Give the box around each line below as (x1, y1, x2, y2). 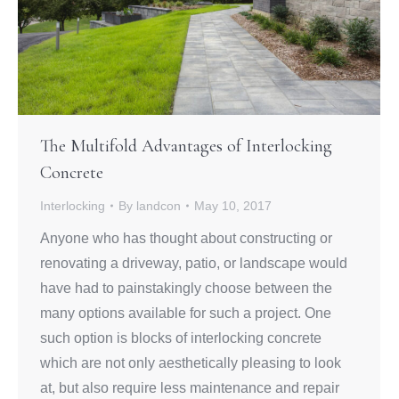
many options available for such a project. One (40, 305, 331, 321)
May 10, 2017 (194, 198, 272, 213)
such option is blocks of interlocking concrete (40, 330, 322, 346)
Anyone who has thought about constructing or (40, 230, 332, 246)
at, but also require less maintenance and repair (40, 379, 339, 395)
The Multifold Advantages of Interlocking (40, 134, 332, 157)
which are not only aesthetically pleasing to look (40, 354, 341, 370)
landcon (136, 198, 181, 213)
